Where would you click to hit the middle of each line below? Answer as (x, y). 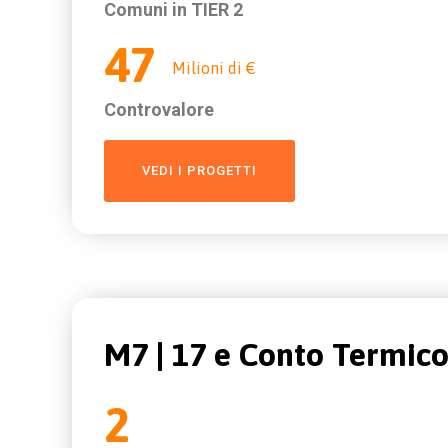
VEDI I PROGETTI (199, 170)
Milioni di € (214, 68)
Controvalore (159, 109)
